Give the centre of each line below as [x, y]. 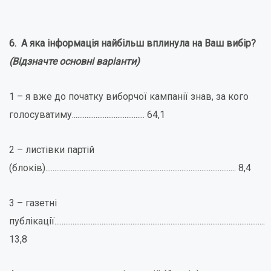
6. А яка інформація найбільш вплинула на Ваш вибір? [132, 43]
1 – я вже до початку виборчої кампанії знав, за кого [129, 96]
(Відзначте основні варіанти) [74, 61]
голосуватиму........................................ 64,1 [87, 115]
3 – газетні [33, 203]
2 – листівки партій [52, 150]
